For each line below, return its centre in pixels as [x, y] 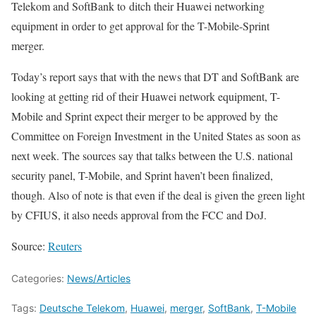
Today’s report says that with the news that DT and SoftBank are [155, 77]
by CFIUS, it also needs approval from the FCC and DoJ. [139, 215]
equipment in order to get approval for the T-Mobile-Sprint [140, 26]
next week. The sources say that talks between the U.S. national [152, 156]
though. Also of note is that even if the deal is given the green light [158, 195]
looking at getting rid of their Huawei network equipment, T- [146, 97]
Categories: [39, 279]
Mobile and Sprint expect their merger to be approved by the [145, 116]
